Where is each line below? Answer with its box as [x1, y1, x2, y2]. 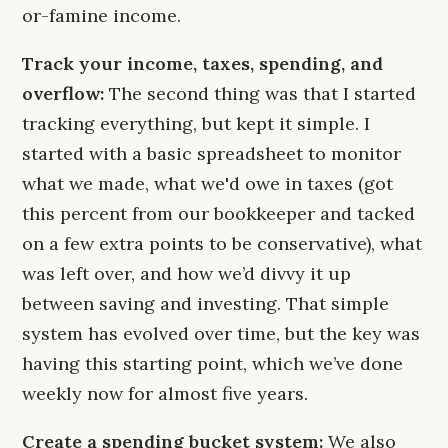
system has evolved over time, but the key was [22, 322, 420, 345]
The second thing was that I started [104, 82, 416, 105]
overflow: [22, 82, 104, 105]
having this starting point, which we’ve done [22, 352, 403, 375]
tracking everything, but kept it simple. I [22, 112, 370, 135]
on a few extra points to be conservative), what [22, 232, 422, 255]
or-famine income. [22, 4, 181, 27]
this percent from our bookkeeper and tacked [22, 202, 415, 225]
